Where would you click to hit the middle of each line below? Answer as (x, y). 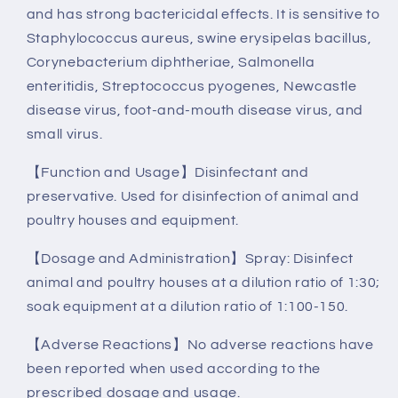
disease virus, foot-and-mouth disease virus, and (195, 111)
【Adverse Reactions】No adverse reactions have (200, 344)
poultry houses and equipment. (133, 221)
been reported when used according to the (173, 368)
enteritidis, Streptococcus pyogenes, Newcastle (191, 87)
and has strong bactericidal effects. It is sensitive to (203, 15)
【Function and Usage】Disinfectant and (167, 173)
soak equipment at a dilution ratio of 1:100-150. (187, 306)
